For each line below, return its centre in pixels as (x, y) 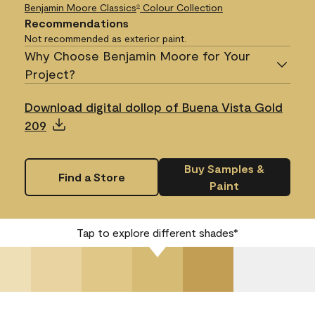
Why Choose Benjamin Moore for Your (137, 56)
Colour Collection (181, 8)
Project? (50, 74)
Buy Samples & (225, 169)
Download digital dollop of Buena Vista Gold (154, 107)
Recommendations (77, 23)
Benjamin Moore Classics (81, 8)
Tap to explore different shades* (157, 233)
